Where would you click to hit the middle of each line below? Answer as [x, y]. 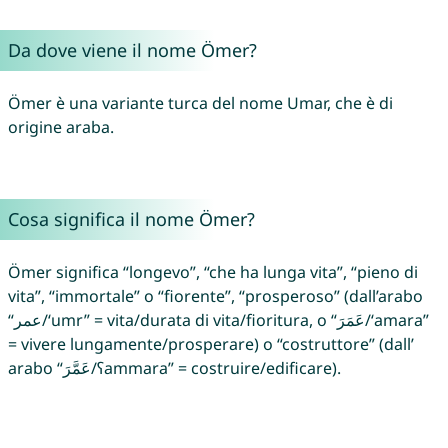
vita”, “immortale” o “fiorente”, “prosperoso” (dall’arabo [215, 296]
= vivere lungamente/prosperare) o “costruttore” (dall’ [210, 344]
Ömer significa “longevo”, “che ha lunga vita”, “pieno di [212, 272]
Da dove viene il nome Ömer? [132, 50]
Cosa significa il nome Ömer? [131, 219]
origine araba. [60, 127]
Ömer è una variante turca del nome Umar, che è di [200, 103]
